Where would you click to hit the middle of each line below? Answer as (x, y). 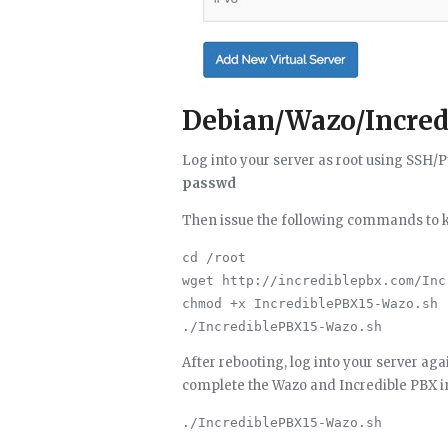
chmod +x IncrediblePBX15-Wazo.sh (310, 303)
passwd (209, 183)
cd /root (214, 257)
